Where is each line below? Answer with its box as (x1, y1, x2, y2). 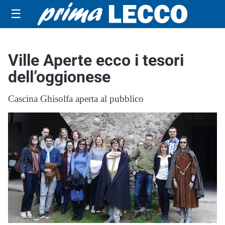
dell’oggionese (8, 67, 110, 86)
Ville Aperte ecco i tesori (8, 51, 184, 70)
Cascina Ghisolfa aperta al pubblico (8, 93, 144, 104)
